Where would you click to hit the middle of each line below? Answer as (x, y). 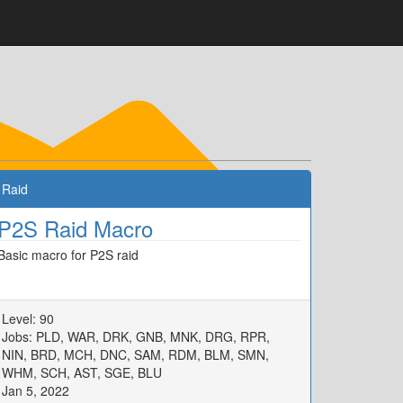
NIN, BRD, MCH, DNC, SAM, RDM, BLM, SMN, (135, 354)
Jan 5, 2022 (36, 390)
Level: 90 (28, 318)
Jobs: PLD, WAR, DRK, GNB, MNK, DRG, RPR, (136, 336)
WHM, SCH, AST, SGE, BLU (82, 372)
